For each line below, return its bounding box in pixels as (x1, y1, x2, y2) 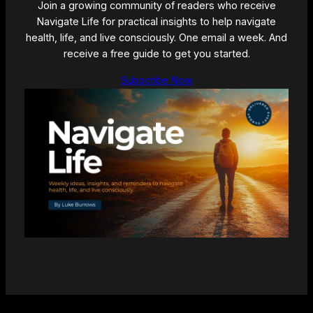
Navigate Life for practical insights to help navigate (37, 15, 276, 29)
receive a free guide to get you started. (63, 48, 250, 61)
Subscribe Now (120, 73, 193, 87)
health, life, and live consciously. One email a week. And (26, 31, 287, 45)
